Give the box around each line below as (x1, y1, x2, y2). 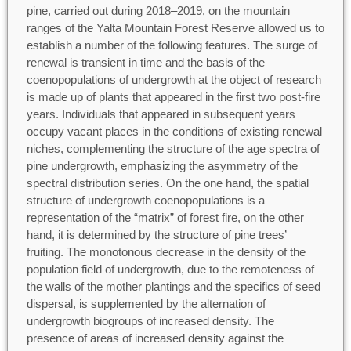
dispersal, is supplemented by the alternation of (26, 296, 266, 310)
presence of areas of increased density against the (26, 331, 284, 345)
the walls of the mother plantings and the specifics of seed (26, 279, 320, 293)
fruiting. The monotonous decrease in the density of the (26, 244, 306, 259)
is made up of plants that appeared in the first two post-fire (26, 89, 320, 103)
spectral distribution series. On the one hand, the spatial (26, 175, 309, 190)
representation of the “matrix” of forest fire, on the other (26, 210, 304, 224)
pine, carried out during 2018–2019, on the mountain (26, 3, 290, 17)
